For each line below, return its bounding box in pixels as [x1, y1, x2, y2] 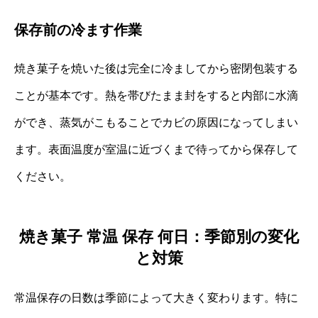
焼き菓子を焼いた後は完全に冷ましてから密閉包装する [14, 62, 298, 75]
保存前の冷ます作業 [14, 22, 142, 38]
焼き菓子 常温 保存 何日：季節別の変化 [19, 227, 299, 246]
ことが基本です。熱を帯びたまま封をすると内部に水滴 [14, 89, 298, 102]
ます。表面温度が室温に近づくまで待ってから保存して [14, 143, 298, 156]
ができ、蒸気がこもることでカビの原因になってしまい [14, 116, 298, 129]
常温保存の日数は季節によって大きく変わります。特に [14, 291, 298, 304]
